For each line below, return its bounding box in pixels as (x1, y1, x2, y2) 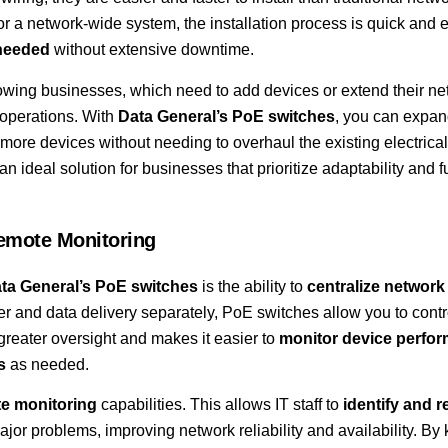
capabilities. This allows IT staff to (96, 396, 343, 414)
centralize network (306, 278, 445, 296)
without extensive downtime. (49, 41, 254, 59)
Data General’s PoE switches (117, 107, 335, 125)
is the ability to (197, 278, 307, 296)
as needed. (5, 356, 89, 374)
